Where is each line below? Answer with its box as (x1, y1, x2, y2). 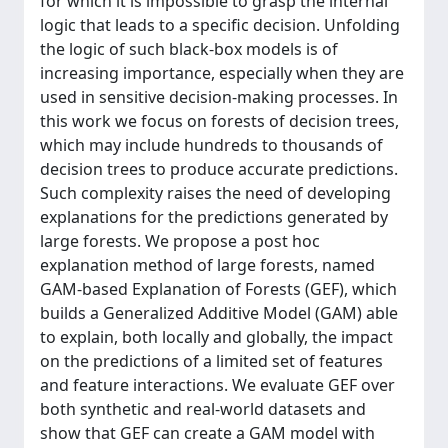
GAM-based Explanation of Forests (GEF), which (40, 277, 397, 300)
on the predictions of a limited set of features (40, 349, 383, 372)
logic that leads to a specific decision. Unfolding (40, 13, 400, 36)
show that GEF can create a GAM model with (40, 421, 375, 444)
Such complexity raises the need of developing (40, 181, 391, 204)
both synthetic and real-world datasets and (40, 397, 366, 420)
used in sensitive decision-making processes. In (40, 85, 398, 108)
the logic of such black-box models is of (40, 37, 338, 60)
